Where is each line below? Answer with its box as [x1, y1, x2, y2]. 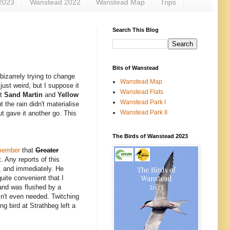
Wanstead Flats [120, 88, 163, 95]
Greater [35, 146, 59, 155]
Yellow [57, 91, 79, 99]
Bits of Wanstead [112, 64, 159, 71]
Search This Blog [112, 26, 159, 33]
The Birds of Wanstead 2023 [112, 132, 188, 139]
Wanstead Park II [120, 108, 167, 116]
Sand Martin [4, 91, 45, 99]
